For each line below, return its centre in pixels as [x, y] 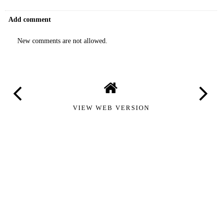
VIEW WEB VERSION [111, 108]
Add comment [30, 19]
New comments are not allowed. [62, 41]
